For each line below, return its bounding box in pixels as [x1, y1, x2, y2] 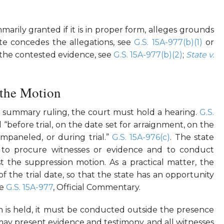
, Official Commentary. [52, 182, 140, 192]
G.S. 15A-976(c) [111, 132, 170, 142]
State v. [186, 50, 214, 60]
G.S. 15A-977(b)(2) [113, 50, 182, 60]
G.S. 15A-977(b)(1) [134, 37, 202, 47]
